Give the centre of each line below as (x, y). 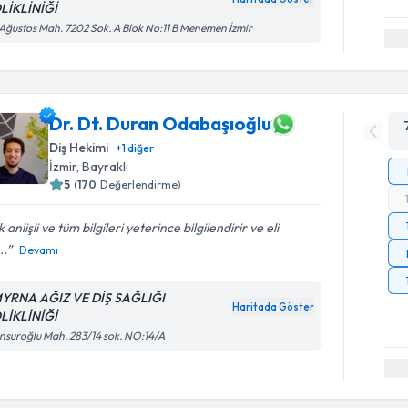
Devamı (39, 250)
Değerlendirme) (141, 184)
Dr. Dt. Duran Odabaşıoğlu (161, 123)
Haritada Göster (274, 306)
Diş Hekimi (79, 147)
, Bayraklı (103, 166)
